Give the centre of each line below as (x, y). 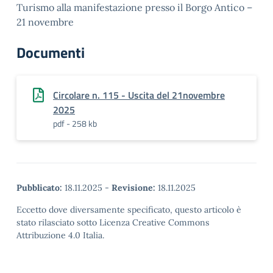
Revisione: (133, 188)
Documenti (51, 52)
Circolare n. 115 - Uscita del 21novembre (139, 95)
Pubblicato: (39, 188)
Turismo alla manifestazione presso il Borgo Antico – (134, 7)
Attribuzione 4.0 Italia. (60, 235)
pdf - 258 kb (75, 123)
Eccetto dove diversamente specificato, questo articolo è (129, 210)
